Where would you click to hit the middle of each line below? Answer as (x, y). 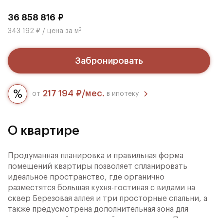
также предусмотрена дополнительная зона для (98, 209)
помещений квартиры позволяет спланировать (98, 166)
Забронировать (109, 61)
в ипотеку (122, 94)
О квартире (44, 131)
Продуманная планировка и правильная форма (96, 156)
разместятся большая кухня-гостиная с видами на (101, 188)
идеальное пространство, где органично (86, 177)
